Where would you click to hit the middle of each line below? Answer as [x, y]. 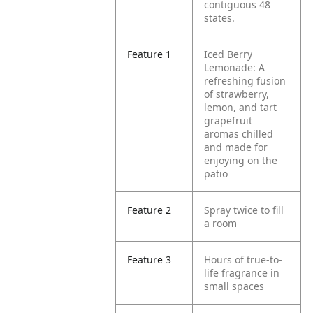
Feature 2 [150, 210]
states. [220, 18]
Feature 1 [150, 54]
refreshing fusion [245, 81]
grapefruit [228, 121]
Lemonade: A [235, 67]
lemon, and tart [241, 107]
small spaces [234, 286]
